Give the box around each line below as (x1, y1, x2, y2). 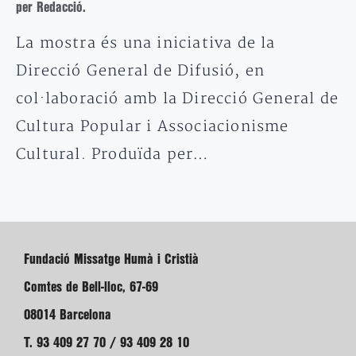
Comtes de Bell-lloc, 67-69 (24, 281, 158, 293)
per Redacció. (16, 2, 86, 14)
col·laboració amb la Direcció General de (16, 90, 339, 108)
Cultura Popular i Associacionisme (16, 118, 289, 136)
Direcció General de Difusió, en (16, 62, 265, 80)
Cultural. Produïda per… (16, 145, 210, 164)
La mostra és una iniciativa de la (16, 34, 276, 52)
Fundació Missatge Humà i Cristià (24, 253, 199, 265)
